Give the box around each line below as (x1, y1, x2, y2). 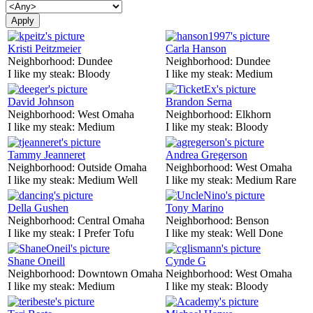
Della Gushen (8, 201, 68, 214)
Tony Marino (166, 201, 224, 214)
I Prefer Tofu (78, 226, 134, 239)
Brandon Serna (166, 95, 232, 108)
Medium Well (78, 173, 138, 186)
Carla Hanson (166, 42, 226, 54)
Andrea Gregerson (166, 148, 247, 161)
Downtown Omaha (78, 267, 163, 279)
